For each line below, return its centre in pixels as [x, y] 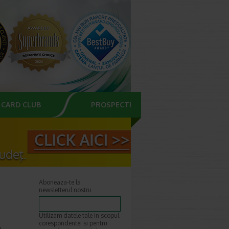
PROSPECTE [112, 105]
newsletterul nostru [65, 190]
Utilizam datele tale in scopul [79, 215]
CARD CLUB [21, 105]
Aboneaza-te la [60, 182]
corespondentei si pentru [73, 223]
